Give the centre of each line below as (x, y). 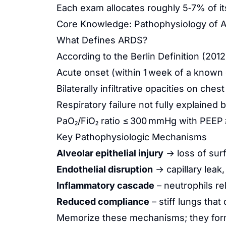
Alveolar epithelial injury (110, 153)
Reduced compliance (103, 202)
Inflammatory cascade (105, 185)
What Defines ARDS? (102, 40)
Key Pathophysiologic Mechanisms (132, 137)
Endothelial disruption (105, 169)
